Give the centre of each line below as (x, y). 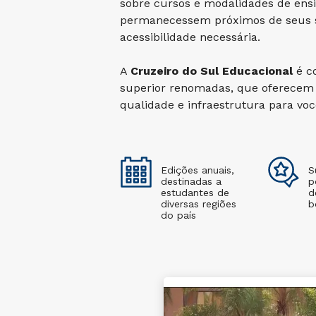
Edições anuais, (197, 170)
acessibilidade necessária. (190, 37)
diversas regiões (199, 204)
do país (178, 215)
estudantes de (195, 193)
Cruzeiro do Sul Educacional (212, 71)
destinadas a (191, 181)
